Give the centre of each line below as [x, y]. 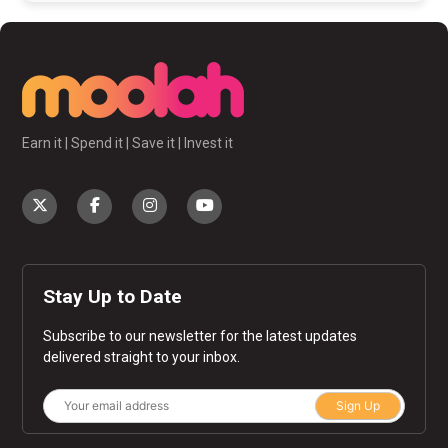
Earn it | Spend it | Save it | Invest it [128, 142]
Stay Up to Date [113, 296]
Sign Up [357, 405]
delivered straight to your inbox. [142, 356]
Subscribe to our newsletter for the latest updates [200, 335]
